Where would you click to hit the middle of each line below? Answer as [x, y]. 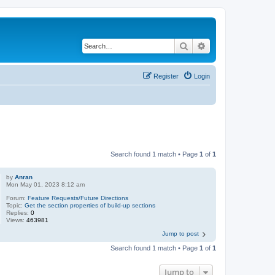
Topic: [16, 205]
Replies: [19, 212]
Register [166, 76]
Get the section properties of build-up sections [90, 205]
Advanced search [238, 45]
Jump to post [180, 233]
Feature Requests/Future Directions [78, 198]
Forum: [17, 198]
